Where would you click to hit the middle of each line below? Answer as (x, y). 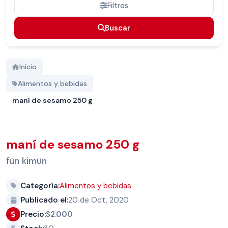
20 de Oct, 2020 (98, 200)
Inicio (28, 67)
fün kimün (26, 161)
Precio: (33, 215)
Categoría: (40, 186)
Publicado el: (44, 200)
